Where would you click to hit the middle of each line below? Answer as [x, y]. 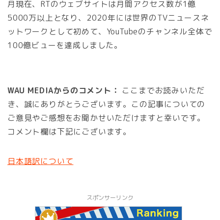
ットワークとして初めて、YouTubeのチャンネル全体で [110, 31]
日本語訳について [41, 161]
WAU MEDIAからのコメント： [64, 90]
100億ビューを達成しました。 [65, 45]
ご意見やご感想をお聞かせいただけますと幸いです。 [107, 118]
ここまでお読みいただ [162, 90]
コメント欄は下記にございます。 [69, 131]
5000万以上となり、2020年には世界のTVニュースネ [108, 17]
